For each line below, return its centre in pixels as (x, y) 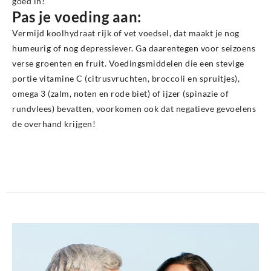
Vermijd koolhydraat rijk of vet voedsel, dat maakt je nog (126, 33)
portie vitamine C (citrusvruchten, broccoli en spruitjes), (126, 78)
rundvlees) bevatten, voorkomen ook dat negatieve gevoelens (134, 109)
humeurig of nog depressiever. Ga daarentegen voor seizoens (134, 48)
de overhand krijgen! (54, 124)
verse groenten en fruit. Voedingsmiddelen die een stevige (128, 63)
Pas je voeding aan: (77, 17)
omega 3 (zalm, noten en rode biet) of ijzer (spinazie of (120, 93)
